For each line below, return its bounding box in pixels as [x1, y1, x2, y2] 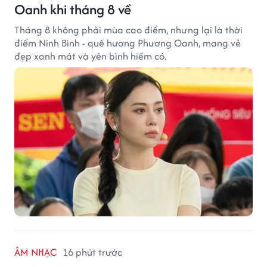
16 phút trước [63, 244, 122, 259]
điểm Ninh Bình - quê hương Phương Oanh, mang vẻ [14, 35, 241, 50]
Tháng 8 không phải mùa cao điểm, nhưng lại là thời [14, 22, 243, 37]
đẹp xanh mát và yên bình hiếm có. [14, 48, 166, 63]
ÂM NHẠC [14, 244, 57, 259]
